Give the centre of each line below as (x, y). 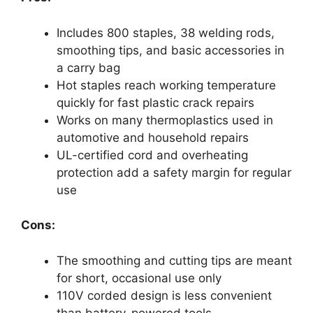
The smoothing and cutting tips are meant (174, 260)
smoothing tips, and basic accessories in (170, 50)
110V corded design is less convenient (164, 295)
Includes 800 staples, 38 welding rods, (166, 32)
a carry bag (88, 67)
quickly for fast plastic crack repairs (155, 102)
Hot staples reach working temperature (166, 85)
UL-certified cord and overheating (152, 155)
